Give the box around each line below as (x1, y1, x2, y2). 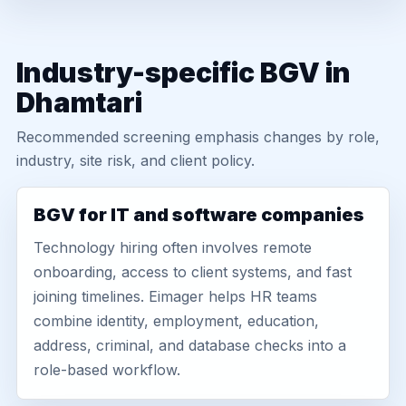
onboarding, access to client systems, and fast (34, 263, 352, 281)
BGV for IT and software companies (34, 204, 364, 226)
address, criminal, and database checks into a (34, 336, 346, 354)
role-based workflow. (34, 361, 180, 379)
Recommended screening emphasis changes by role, (16, 128, 380, 146)
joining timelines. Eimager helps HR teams (34, 287, 317, 305)
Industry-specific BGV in (16, 56, 351, 89)
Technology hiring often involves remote (34, 238, 312, 256)
